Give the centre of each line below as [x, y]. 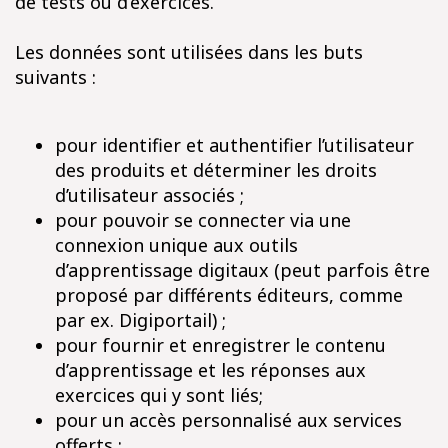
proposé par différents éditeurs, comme [229, 295]
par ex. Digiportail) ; [140, 320]
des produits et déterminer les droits [216, 170]
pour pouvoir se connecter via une [203, 220]
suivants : [55, 77]
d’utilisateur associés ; [149, 195]
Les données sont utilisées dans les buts [189, 52]
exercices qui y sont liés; [159, 395]
